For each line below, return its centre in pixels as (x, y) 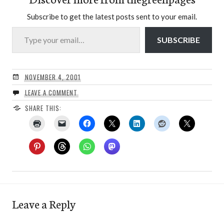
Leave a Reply (44, 204)
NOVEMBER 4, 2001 (52, 77)
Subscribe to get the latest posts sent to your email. (112, 17)
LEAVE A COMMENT (51, 93)
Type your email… (24, 26)
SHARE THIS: (43, 108)
